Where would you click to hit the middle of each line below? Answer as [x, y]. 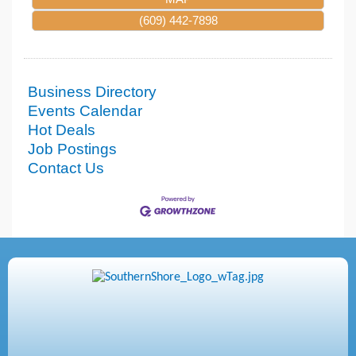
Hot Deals [62, 130]
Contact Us [66, 168]
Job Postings [72, 149]
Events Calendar [85, 110]
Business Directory [92, 91]
